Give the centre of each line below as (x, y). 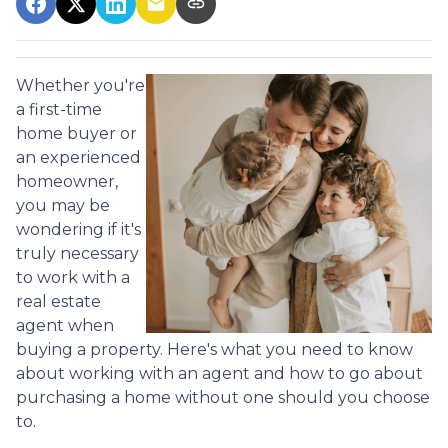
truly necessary (77, 253)
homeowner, (67, 181)
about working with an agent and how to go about (219, 373)
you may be (63, 205)
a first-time (59, 109)
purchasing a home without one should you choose (223, 397)
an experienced (78, 157)
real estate (58, 301)
